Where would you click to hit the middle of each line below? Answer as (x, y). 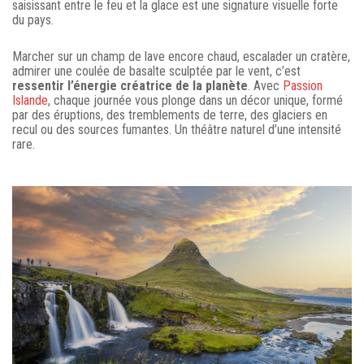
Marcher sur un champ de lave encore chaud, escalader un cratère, (181, 56)
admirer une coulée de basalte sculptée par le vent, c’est (156, 71)
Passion (303, 85)
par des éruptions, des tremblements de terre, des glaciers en (170, 115)
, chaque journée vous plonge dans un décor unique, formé (195, 100)
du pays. (33, 19)
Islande (30, 100)
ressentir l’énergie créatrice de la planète (130, 85)
